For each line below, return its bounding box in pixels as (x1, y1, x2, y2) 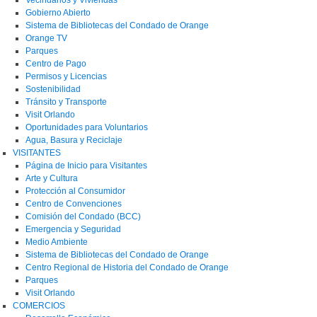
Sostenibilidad (25, 83, 81, 94)
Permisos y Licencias (25, 71, 107, 81)
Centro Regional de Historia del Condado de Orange (25, 262, 229, 272)
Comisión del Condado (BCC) (25, 211, 141, 221)
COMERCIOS (13, 300, 65, 311)
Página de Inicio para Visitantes (25, 160, 147, 171)
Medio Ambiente (25, 236, 88, 247)
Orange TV (25, 33, 67, 43)
